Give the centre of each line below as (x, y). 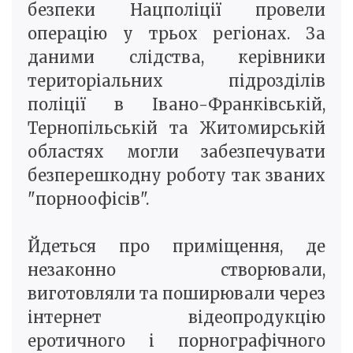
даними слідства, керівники (176, 58)
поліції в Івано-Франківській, (176, 105)
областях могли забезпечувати (176, 152)
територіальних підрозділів (176, 81)
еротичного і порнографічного (176, 341)
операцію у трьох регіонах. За (176, 34)
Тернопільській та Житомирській (176, 128)
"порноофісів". (88, 199)
